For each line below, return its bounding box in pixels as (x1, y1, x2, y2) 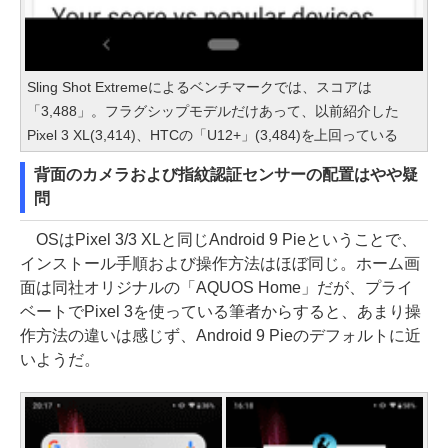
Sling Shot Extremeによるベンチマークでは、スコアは (27, 79, 372, 95)
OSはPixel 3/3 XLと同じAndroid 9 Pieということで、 (20, 231, 418, 248)
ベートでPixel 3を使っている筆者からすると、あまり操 (20, 303, 421, 320)
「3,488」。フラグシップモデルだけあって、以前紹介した (27, 103, 399, 119)
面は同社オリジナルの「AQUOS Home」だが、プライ (20, 279, 413, 296)
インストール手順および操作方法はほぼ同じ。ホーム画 (20, 255, 420, 272)
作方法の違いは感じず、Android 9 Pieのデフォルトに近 (20, 327, 421, 344)
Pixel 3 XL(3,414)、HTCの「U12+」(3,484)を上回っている (27, 127, 399, 143)
